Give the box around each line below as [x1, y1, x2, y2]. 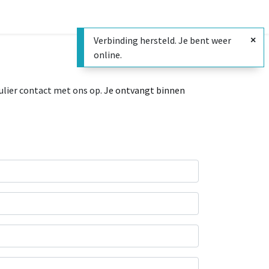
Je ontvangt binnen [104, 84, 185, 96]
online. [94, 49, 122, 61]
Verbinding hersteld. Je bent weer [94, 34, 231, 46]
